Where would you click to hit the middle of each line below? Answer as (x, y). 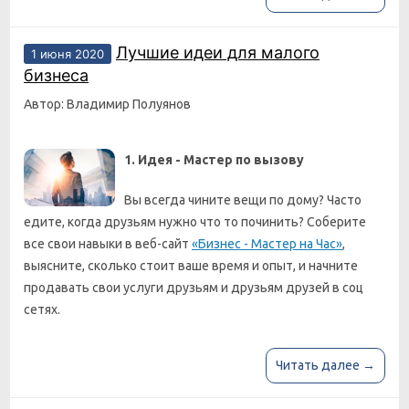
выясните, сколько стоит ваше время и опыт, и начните (191, 266)
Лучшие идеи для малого (218, 52)
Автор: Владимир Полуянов (107, 104)
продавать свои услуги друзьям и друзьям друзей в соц (194, 288)
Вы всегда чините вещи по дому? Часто (243, 200)
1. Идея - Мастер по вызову (214, 160)
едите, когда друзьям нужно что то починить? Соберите (195, 222)
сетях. (42, 309)
